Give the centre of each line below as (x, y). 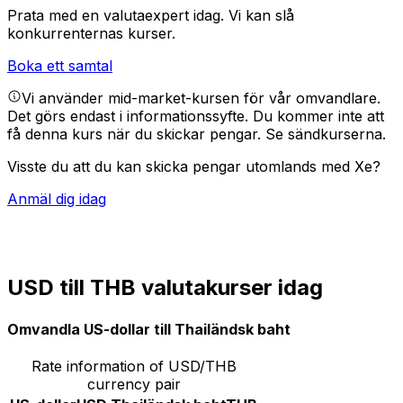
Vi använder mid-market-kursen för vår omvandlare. (201, 99)
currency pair (134, 384)
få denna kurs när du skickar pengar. (136, 134)
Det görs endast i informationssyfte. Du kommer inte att (196, 116)
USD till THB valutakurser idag (165, 288)
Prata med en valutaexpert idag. (118, 16)
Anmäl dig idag (57, 199)
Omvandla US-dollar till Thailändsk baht (149, 329)
